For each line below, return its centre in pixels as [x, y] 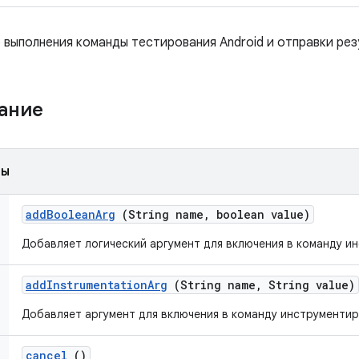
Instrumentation [97, 285]
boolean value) [260, 214]
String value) [309, 285]
